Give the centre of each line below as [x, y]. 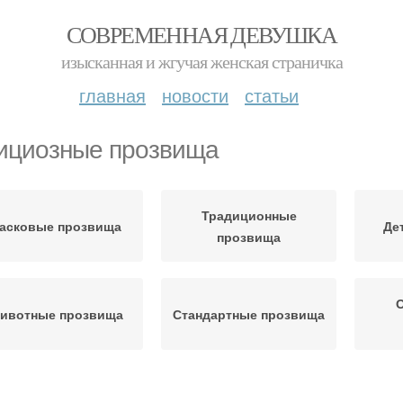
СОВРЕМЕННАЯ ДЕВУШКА [201, 34]
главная [112, 95]
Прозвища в [249, 391]
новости [195, 95]
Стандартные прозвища [249, 314]
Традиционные [249, 215]
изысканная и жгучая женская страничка [201, 62]
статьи [272, 95]
